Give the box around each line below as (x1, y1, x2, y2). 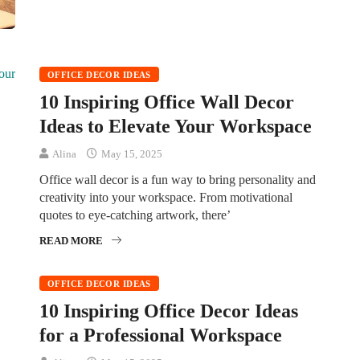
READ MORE (39, 234, 103, 247)
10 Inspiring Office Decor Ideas (39, 300, 298, 321)
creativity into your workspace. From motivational (39, 190, 292, 204)
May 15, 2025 (99, 147, 162, 160)
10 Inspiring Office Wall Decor (39, 91, 294, 112)
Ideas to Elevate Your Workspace (39, 115, 312, 137)
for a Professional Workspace (39, 324, 282, 346)
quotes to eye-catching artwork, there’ (39, 207, 231, 222)
